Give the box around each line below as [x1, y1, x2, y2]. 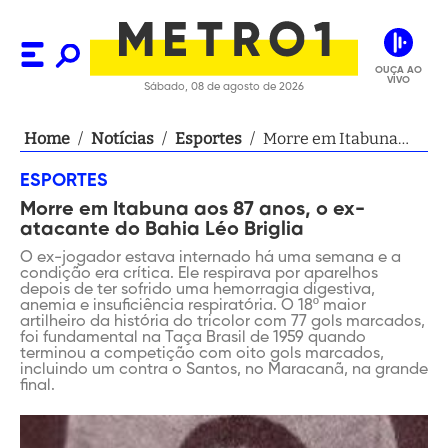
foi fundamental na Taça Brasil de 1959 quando [20, 330, 366, 346]
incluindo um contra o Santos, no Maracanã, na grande [20, 362, 428, 378]
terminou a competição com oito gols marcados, [20, 346, 384, 362]
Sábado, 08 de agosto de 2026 [144, 81, 304, 92]
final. [20, 378, 55, 394]
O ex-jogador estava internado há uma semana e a [20, 250, 401, 266]
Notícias [91, 129, 154, 148]
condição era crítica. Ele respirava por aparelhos [20, 266, 378, 282]
